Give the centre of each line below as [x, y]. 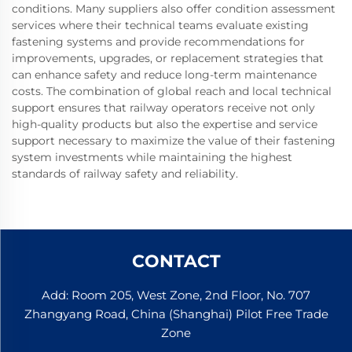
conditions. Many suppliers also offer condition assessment [174, 9]
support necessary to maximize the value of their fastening [174, 141]
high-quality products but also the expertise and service [165, 125]
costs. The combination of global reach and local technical [172, 92]
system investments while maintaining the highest [152, 158]
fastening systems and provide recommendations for [158, 42]
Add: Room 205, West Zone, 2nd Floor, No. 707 [176, 295]
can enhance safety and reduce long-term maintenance [164, 75]
